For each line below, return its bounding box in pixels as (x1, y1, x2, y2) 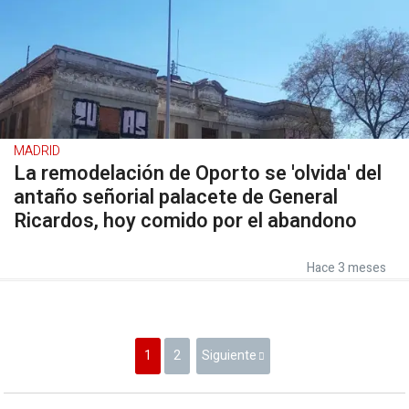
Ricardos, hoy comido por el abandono (14, 205, 357, 236)
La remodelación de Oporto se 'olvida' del (14, 158, 382, 188)
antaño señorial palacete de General (14, 182, 338, 212)
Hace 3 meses (307, 257, 386, 278)
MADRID (14, 141, 60, 161)
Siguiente (202, 345, 257, 365)
